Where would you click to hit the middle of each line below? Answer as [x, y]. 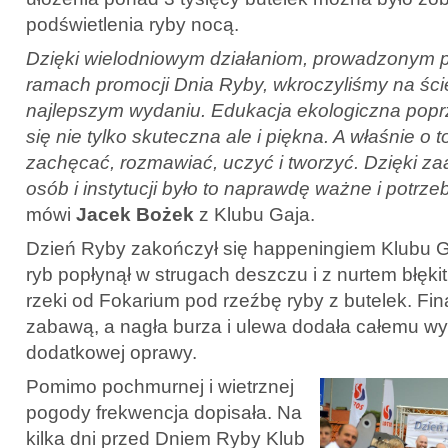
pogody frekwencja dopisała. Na [164, 412]
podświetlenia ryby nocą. [132, 24]
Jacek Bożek [135, 214]
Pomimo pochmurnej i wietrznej [160, 386]
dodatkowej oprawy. [111, 352]
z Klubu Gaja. [257, 214]
